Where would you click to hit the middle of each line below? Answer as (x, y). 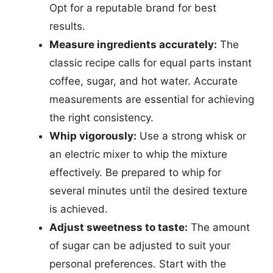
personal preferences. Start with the (138, 264)
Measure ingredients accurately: (133, 44)
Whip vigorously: (93, 136)
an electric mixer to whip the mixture (138, 154)
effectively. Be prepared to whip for (135, 172)
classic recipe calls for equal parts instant (151, 63)
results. (67, 26)
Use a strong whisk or (191, 136)
